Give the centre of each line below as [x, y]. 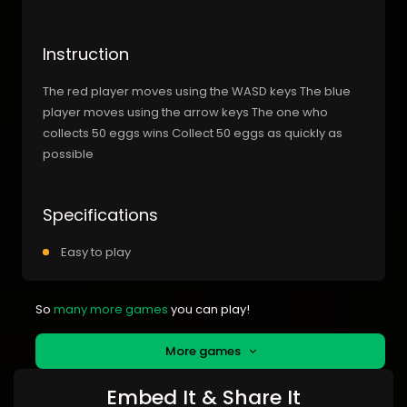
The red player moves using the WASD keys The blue [197, 91]
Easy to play [96, 252]
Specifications [100, 214]
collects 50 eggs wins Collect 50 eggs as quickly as [193, 133]
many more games [111, 309]
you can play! [209, 309]
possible [68, 154]
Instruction [86, 54]
